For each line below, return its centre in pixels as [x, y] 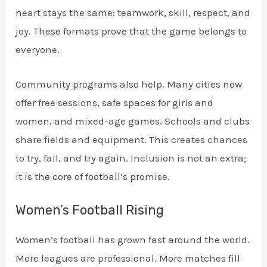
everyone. [38, 49]
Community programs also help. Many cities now [129, 84]
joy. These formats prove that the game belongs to [131, 31]
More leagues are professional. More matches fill [128, 258]
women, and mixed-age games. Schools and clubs [133, 121]
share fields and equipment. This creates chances [132, 139]
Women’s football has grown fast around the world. [133, 240]
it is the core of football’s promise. [93, 176]
